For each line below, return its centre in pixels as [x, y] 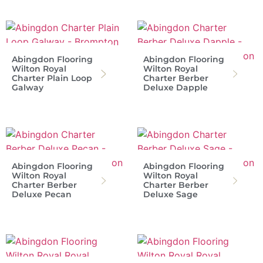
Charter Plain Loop [52, 78]
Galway [28, 87]
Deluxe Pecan [42, 194]
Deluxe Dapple [176, 87]
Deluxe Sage [171, 194]
